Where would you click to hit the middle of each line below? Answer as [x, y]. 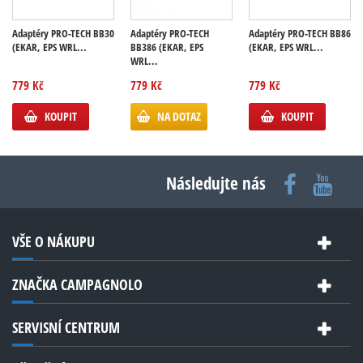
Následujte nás [216, 183]
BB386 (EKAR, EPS [167, 47]
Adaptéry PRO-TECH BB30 [63, 33]
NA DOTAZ [179, 116]
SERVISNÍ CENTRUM [66, 327]
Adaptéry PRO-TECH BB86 [300, 33]
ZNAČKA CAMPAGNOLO [77, 284]
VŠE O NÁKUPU [53, 241]
